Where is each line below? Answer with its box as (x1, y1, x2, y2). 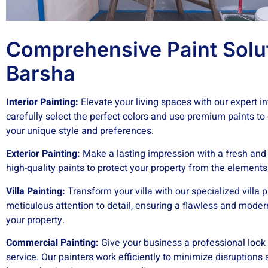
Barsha (6, 61, 75, 86)
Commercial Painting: (6, 236, 99, 251)
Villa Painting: (6, 184, 65, 199)
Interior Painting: (6, 95, 78, 110)
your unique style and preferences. (6, 124, 154, 139)
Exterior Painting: (6, 147, 80, 162)
